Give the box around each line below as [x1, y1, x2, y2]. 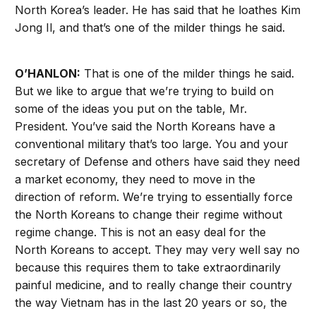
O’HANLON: [15, 66, 81, 81]
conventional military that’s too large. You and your [15, 137, 289, 152]
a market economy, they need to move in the [15, 172, 256, 187]
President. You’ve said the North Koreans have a [15, 119, 276, 134]
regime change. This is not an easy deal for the [15, 225, 267, 240]
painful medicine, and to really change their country [15, 278, 293, 293]
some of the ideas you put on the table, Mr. [15, 102, 248, 116]
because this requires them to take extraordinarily [15, 260, 281, 275]
